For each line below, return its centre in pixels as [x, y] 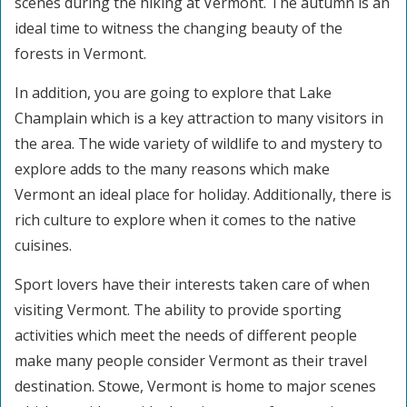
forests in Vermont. [80, 54]
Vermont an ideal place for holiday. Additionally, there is [203, 194]
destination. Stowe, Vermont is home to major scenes [195, 386]
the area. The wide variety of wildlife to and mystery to [199, 144]
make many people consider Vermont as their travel [191, 361]
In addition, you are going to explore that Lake [173, 93]
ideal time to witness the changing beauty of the [179, 28]
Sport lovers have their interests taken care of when [192, 284]
